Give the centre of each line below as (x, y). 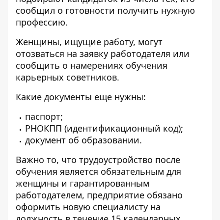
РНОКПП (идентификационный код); (104, 128)
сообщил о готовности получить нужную (105, 10)
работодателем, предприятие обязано (99, 195)
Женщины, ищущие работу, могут (89, 42)
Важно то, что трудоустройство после (98, 160)
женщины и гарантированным (82, 183)
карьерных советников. (68, 77)
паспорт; (44, 116)
